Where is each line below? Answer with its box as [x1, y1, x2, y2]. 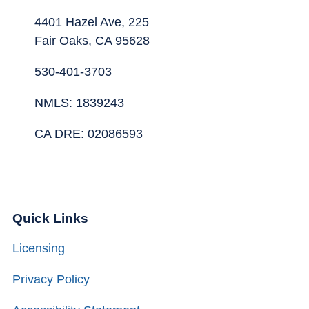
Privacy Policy [12, 272, 90, 287]
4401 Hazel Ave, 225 [34, 14, 149, 29]
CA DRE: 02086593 [34, 126, 143, 141]
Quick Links [12, 210, 88, 226]
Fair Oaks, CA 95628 [34, 33, 150, 48]
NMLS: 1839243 [34, 95, 124, 110]
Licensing [12, 241, 65, 256]
